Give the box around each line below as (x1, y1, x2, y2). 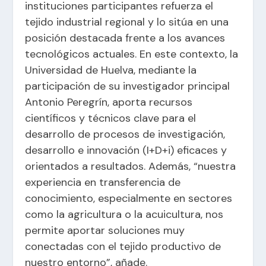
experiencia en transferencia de (25, 175, 181, 190)
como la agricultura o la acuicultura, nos (25, 207, 224, 222)
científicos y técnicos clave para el (25, 111, 197, 126)
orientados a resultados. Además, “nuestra (25, 159, 236, 174)
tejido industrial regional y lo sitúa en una (25, 15, 229, 30)
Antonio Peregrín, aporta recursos (25, 95, 193, 110)
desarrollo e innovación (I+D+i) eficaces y (25, 143, 227, 158)
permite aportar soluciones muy (25, 223, 185, 238)
